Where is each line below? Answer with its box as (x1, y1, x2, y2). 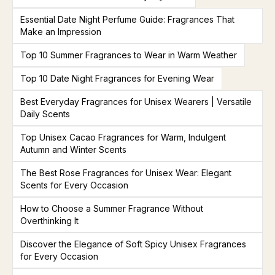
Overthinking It (20, 215, 79, 226)
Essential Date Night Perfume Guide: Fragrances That (20, 14, 234, 25)
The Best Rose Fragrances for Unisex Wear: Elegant (20, 168, 231, 178)
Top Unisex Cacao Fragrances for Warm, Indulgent (20, 132, 226, 142)
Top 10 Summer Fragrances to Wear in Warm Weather (20, 50, 237, 60)
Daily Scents (20, 109, 70, 119)
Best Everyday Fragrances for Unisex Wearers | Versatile (20, 96, 252, 107)
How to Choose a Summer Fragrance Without (20, 203, 203, 214)
